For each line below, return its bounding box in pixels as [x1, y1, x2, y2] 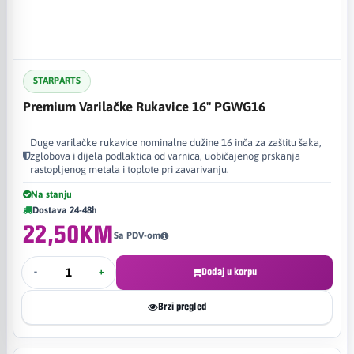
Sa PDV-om [114, 230, 161, 241]
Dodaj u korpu [201, 266, 257, 277]
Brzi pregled [158, 301, 206, 312]
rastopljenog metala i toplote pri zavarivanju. [30, 163, 229, 175]
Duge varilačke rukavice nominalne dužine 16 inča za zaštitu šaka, [30, 136, 322, 149]
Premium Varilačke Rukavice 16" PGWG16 [23, 98, 265, 115]
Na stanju [31, 188, 72, 200]
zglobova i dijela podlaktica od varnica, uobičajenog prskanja [30, 149, 300, 162]
